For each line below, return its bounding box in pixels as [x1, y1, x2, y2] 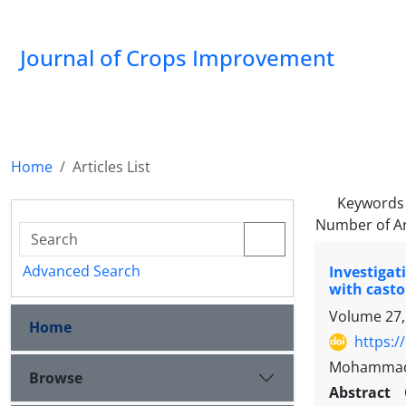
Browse [29, 367, 82, 388]
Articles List [72, 157, 150, 177]
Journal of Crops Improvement [20, 43, 334, 72]
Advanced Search [23, 261, 140, 281]
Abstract [329, 382, 397, 403]
